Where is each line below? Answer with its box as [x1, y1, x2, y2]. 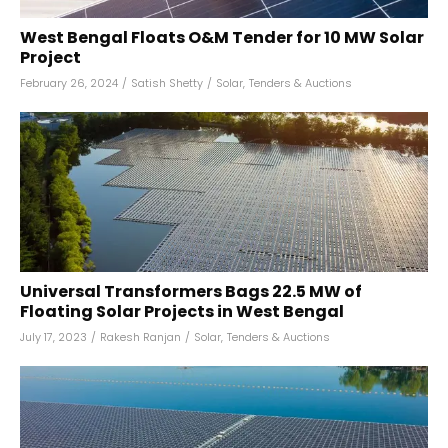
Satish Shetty [131, 75, 203, 91]
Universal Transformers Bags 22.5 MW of [20, 280, 362, 303]
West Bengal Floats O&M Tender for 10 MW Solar [20, 26, 424, 49]
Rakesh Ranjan [100, 329, 181, 345]
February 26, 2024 [20, 75, 118, 91]
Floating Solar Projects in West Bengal [20, 300, 344, 323]
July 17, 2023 [20, 329, 87, 345]
